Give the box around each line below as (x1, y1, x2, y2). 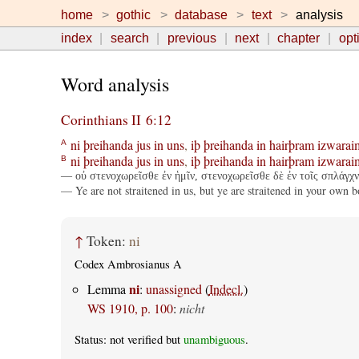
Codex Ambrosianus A (74, 256, 182, 272)
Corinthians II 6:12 (60, 111, 171, 130)
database (175, 8, 228, 22)
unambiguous (183, 331, 245, 347)
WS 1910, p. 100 (87, 299, 173, 317)
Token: (86, 232, 129, 251)
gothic (116, 8, 151, 22)
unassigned (145, 280, 202, 297)
